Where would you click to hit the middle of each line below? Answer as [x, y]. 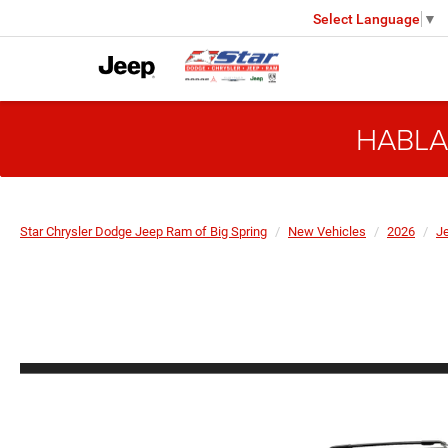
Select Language [366, 18]
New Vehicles [327, 231]
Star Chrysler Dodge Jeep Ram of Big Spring [143, 231]
